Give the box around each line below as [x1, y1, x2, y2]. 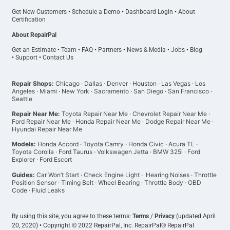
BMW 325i [153, 148, 183, 156]
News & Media [127, 46, 166, 54]
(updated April [175, 213, 216, 220]
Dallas [84, 79, 103, 87]
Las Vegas [161, 79, 191, 87]
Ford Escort [40, 156, 72, 164]
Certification [12, 16, 46, 24]
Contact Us [43, 54, 74, 62]
